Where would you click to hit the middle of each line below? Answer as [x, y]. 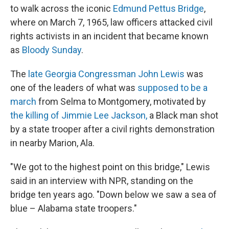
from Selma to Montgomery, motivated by [121, 101]
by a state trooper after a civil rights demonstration [112, 129]
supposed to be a [173, 88]
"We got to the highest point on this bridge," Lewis [110, 167]
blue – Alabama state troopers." [74, 208]
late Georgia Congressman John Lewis [106, 74]
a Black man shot [183, 115]
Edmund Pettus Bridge [158, 8]
